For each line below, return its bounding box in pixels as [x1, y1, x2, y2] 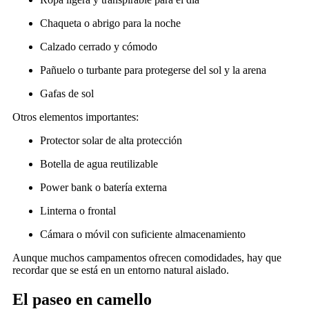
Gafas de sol [40, 88, 94, 100]
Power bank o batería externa [40, 181, 167, 194]
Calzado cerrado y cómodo [40, 41, 157, 53]
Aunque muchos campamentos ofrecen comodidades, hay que [12, 252, 281, 264]
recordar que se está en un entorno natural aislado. [12, 264, 229, 277]
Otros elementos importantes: [12, 111, 139, 123]
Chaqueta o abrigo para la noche [40, 17, 181, 30]
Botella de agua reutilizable [40, 158, 158, 170]
